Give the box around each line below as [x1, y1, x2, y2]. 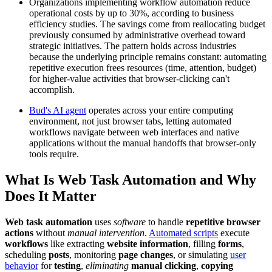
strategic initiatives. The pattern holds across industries [29, 41, 236, 52]
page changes [118, 250, 173, 260]
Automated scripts [149, 228, 218, 239]
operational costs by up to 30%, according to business [29, 8, 234, 19]
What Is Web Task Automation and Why [5, 172, 256, 188]
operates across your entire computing [86, 105, 233, 116]
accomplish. [29, 84, 75, 95]
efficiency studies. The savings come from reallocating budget [29, 19, 265, 30]
